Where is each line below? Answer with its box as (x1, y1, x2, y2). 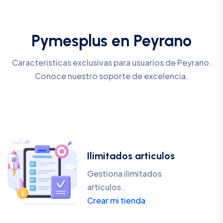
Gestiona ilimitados (87, 168, 162, 179)
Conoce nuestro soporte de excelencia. (35, 71, 188, 82)
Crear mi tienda (87, 195, 145, 206)
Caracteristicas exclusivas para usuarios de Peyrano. (11, 57, 212, 68)
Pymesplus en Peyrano (31, 31, 192, 50)
